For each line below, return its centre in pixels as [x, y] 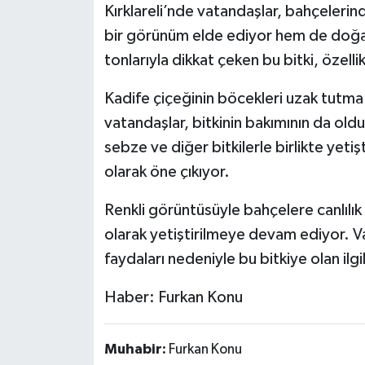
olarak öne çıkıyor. [167, 172]
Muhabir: [136, 350]
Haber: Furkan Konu [173, 298]
